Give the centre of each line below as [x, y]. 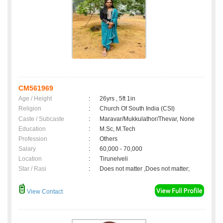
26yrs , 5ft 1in [117, 99]
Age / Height [35, 99]
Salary [27, 149]
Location [30, 159]
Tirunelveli [115, 159]
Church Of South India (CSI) [137, 109]
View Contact [44, 192]
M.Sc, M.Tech [117, 129]
